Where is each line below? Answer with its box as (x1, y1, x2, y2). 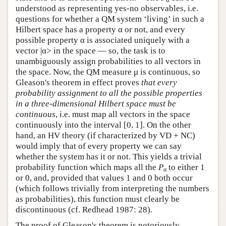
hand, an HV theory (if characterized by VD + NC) (16, 131, 195, 141)
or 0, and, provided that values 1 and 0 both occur (16, 173, 193, 183)
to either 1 (166, 162, 205, 173)
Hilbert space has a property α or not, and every (16, 25, 185, 35)
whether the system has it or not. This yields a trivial (16, 152, 202, 162)
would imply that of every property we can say (16, 141, 182, 151)
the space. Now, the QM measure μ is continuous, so (16, 67, 200, 77)
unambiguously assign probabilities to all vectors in (16, 56, 201, 67)
